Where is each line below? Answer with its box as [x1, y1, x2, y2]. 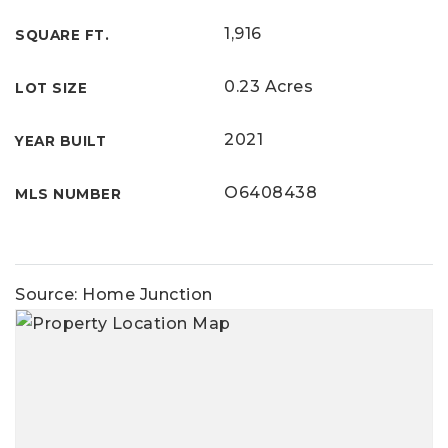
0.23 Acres [224, 77, 313, 96]
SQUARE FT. [15, 27, 109, 43]
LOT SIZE [15, 80, 87, 96]
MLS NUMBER [15, 186, 121, 202]
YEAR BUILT [15, 133, 106, 149]
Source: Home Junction [15, 285, 213, 304]
